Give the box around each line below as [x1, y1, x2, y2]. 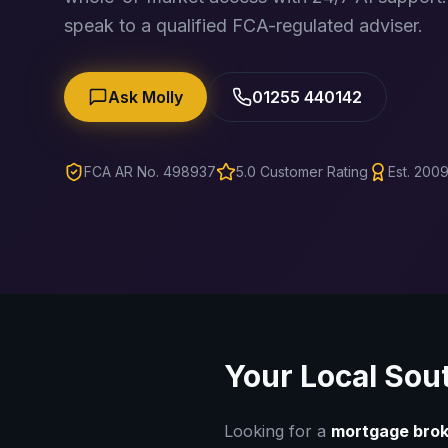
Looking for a [224, 421, 331, 441]
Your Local [224, 358, 384, 394]
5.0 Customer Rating [236, 163, 368, 180]
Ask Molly [108, 87, 183, 107]
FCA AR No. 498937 [84, 163, 216, 180]
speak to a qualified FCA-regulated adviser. [64, 15, 423, 36]
